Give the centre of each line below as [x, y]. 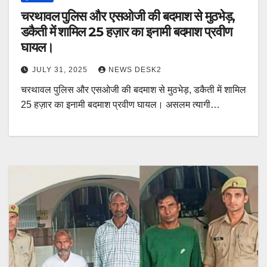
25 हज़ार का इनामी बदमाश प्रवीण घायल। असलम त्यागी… [120, 104]
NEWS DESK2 [135, 69]
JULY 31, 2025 [61, 69]
